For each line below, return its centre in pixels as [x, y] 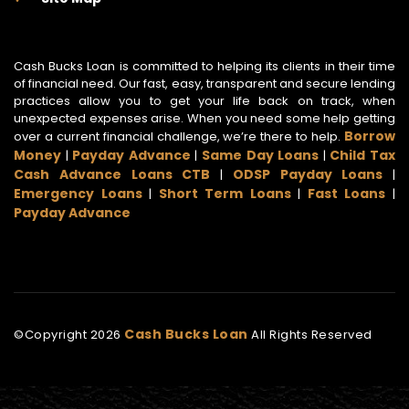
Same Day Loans [261, 156]
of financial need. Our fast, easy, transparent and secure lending [204, 84]
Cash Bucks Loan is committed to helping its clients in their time [204, 67]
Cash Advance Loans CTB [112, 175]
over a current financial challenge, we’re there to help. [179, 137]
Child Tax [363, 156]
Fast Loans [346, 194]
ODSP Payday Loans [308, 175]
